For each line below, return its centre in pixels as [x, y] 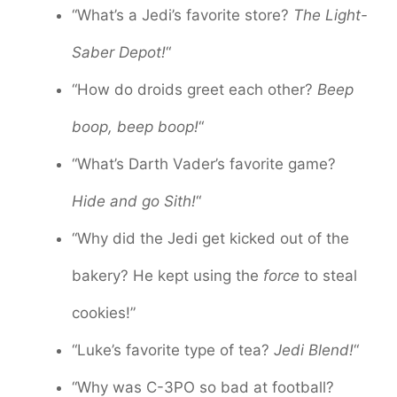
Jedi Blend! [314, 350]
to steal [328, 276]
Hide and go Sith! [134, 202]
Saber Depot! [119, 53]
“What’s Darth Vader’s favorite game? [204, 164]
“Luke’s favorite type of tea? [173, 350]
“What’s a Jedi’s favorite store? [183, 16]
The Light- [331, 16]
